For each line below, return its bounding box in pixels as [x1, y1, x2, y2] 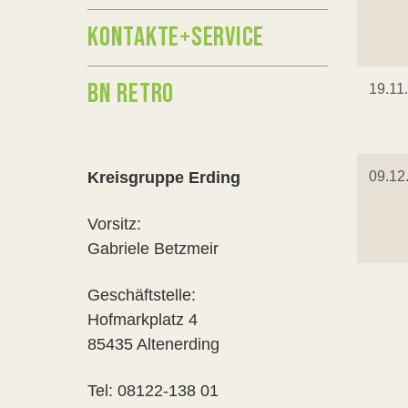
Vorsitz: [87, 215, 146, 233]
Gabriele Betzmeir [87, 240, 219, 258]
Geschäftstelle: [87, 286, 196, 304]
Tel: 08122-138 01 [87, 382, 219, 400]
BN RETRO [87, 77, 174, 110]
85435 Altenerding [87, 335, 219, 353]
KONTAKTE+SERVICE [87, 21, 264, 54]
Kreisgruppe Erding [87, 168, 240, 187]
